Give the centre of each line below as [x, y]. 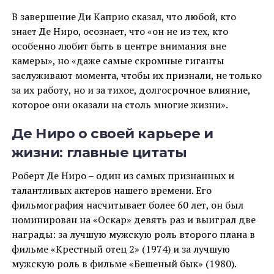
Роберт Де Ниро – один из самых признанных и [123, 175]
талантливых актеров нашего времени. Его [111, 190]
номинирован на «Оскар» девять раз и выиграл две [133, 219]
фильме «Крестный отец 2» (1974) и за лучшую [120, 249]
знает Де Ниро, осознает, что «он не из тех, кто [120, 31]
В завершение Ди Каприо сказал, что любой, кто [124, 16]
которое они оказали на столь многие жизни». [120, 104]
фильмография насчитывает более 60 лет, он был [127, 205]
